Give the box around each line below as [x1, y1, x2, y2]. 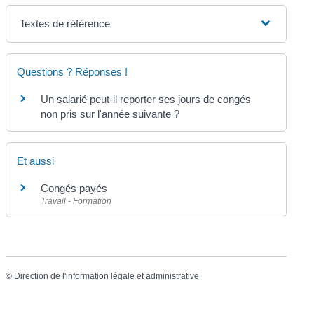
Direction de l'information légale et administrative [14, 271, 200, 282]
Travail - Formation [41, 196, 112, 207]
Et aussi [17, 155, 55, 168]
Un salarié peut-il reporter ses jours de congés [41, 93, 252, 105]
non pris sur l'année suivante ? [41, 107, 180, 120]
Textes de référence [20, 17, 111, 29]
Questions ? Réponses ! [17, 65, 128, 78]
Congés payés [41, 182, 108, 195]
